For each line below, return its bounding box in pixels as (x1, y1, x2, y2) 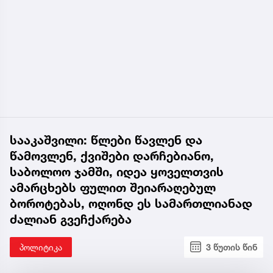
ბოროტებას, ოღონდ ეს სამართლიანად (10, 196, 252, 211)
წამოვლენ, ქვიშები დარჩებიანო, (10, 148, 214, 163)
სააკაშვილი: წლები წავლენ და (10, 132, 202, 147)
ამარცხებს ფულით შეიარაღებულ (10, 180, 216, 195)
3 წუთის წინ (206, 241, 257, 252)
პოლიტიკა (19, 241, 62, 252)
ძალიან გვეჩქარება (10, 211, 132, 227)
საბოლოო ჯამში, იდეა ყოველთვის (10, 164, 224, 179)
